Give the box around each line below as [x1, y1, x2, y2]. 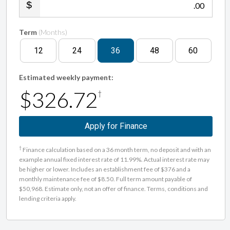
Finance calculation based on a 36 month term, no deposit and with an [22, 145, 211, 154]
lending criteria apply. [19, 194, 76, 202]
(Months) [39, 28, 67, 37]
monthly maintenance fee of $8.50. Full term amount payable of [19, 175, 192, 183]
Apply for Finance [84, 121, 147, 131]
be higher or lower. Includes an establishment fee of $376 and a [19, 165, 190, 173]
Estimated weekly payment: [19, 73, 113, 82]
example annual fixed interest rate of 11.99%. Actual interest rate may [19, 155, 209, 163]
